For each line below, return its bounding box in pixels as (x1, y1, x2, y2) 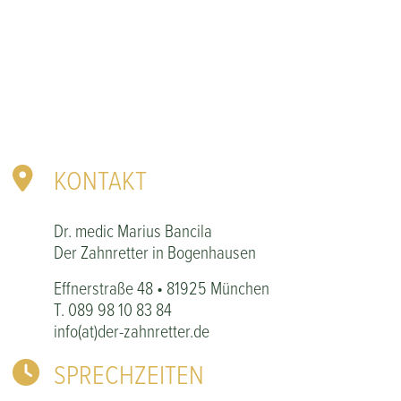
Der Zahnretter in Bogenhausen (54, 240, 256, 264)
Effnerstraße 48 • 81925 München (54, 276, 269, 300)
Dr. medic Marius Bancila (54, 218, 212, 243)
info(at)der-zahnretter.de (54, 319, 209, 343)
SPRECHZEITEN (54, 355, 204, 392)
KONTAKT (54, 161, 147, 198)
